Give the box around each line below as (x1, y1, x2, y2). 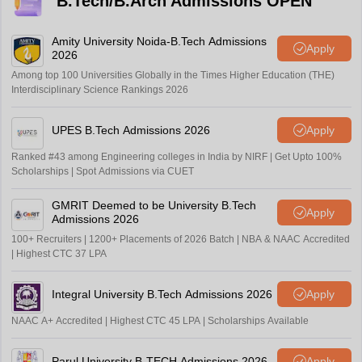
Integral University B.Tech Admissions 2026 (51, 287, 272, 301)
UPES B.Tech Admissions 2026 (51, 123, 210, 137)
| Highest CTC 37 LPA (11, 248, 107, 260)
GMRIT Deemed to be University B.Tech (51, 199, 256, 213)
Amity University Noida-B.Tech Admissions (51, 35, 267, 48)
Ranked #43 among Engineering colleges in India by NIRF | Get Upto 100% (11, 151, 342, 163)
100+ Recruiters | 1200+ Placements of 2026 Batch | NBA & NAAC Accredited (11, 234, 350, 246)
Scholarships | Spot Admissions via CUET (11, 166, 194, 178)
